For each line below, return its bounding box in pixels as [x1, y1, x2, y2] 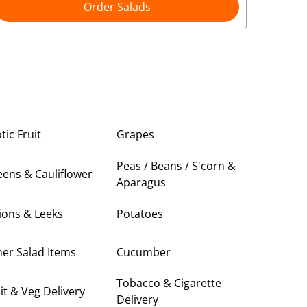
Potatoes [116, 206, 164, 221]
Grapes [116, 126, 155, 142]
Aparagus [116, 174, 167, 190]
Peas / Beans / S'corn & [116, 158, 236, 173]
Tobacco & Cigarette [116, 275, 222, 291]
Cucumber [116, 245, 171, 260]
